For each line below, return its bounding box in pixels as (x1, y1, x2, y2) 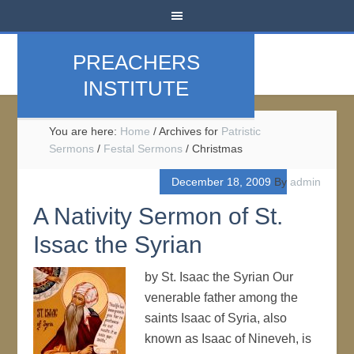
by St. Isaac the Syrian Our (145, 270, 294, 284)
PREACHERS (72, 51, 200, 74)
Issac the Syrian (33, 232, 203, 258)
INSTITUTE (83, 77, 190, 100)
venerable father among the (145, 291, 299, 304)
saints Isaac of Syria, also (145, 311, 288, 325)
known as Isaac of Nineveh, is (145, 332, 312, 345)
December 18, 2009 (171, 175, 271, 188)
